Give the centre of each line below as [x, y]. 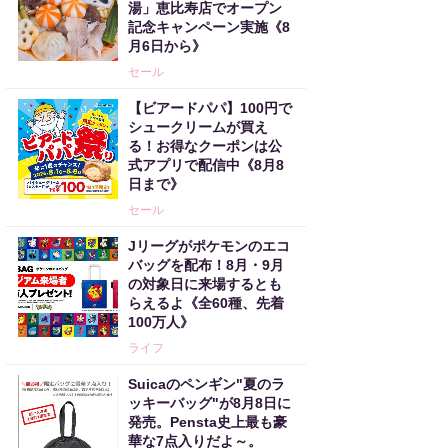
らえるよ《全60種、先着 [206, 303]
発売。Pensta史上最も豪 [207, 422]
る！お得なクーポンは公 [205, 146]
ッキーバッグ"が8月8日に [209, 403]
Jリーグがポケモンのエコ [209, 246]
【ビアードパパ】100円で [210, 108]
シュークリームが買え [198, 127]
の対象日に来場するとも [205, 284]
